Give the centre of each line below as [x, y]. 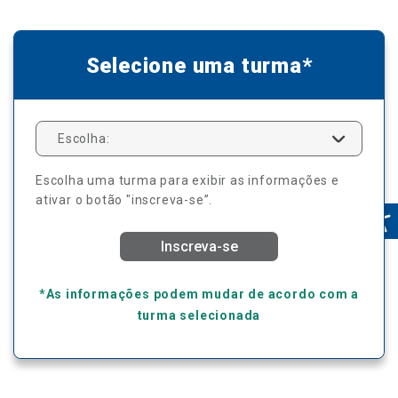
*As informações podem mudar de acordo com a [199, 295]
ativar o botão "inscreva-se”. [124, 200]
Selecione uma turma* [199, 65]
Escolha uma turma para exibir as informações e [187, 181]
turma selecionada [199, 316]
